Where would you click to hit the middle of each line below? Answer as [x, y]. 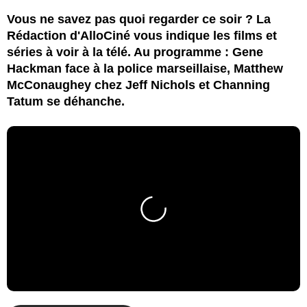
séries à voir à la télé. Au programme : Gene [135, 52]
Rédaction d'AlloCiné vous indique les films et [142, 35]
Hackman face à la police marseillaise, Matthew [145, 68]
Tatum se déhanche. [66, 101]
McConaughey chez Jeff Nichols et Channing [138, 85]
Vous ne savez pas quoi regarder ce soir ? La [139, 19]
